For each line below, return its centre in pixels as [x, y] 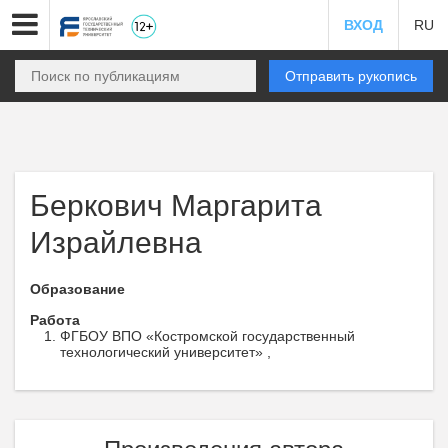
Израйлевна [116, 242]
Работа [55, 320]
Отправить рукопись [351, 76]
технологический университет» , [165, 352]
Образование [77, 289]
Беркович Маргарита [176, 205]
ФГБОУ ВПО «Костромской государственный [207, 336]
